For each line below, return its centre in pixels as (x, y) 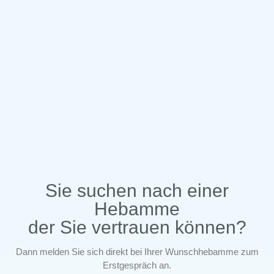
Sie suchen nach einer (137, 190)
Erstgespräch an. (137, 265)
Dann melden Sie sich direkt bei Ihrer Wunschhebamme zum (137, 251)
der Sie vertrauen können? (137, 227)
